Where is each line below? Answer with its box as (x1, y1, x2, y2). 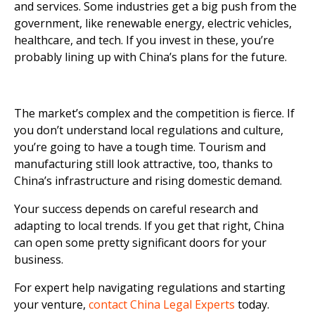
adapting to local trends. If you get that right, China (14, 217, 284, 233)
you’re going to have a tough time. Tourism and (14, 139, 266, 155)
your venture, (14, 296, 89, 312)
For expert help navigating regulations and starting (14, 279, 285, 295)
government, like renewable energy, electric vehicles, (14, 15, 292, 31)
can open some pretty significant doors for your (14, 234, 266, 250)
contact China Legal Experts (89, 296, 235, 312)
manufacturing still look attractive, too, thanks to (14, 155, 273, 172)
